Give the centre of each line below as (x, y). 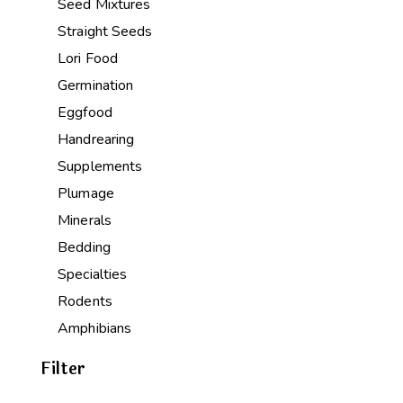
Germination (96, 86)
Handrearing (96, 140)
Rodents (85, 302)
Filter (63, 369)
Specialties (93, 275)
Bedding (84, 248)
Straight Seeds (105, 32)
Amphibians (95, 329)
